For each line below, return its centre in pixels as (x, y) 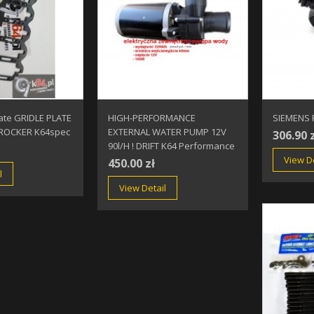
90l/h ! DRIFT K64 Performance (172, 146)
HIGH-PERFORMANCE (152, 118)
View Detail (143, 188)
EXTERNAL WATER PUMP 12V (168, 132)
